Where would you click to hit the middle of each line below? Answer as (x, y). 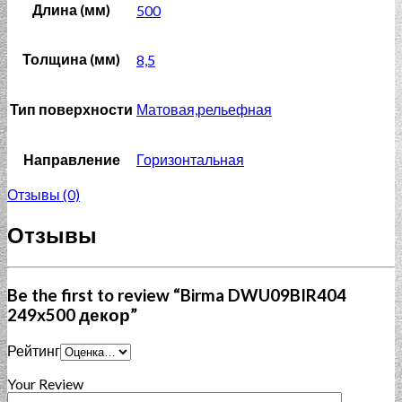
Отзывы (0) (44, 195)
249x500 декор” (72, 315)
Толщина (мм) (71, 59)
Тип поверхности (71, 109)
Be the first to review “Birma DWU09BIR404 (177, 295)
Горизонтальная (190, 160)
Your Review (45, 384)
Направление (71, 160)
